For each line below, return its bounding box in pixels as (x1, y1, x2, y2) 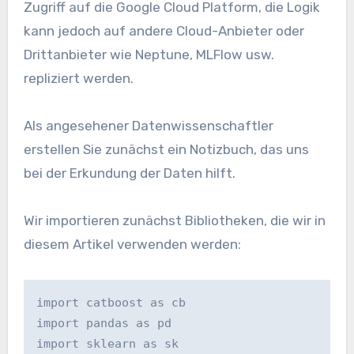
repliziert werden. (23, 70, 134, 86)
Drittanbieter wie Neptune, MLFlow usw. (23, 46, 274, 62)
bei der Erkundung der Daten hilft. (23, 164, 235, 181)
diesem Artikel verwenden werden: (23, 235, 241, 252)
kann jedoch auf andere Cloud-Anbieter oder (23, 22, 304, 39)
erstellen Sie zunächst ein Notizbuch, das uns (23, 141, 309, 157)
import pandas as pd (36, 315, 171, 330)
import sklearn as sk (36, 336, 179, 351)
